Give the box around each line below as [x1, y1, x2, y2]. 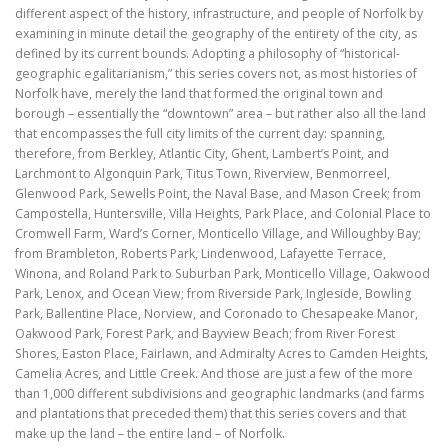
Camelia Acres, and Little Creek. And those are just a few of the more [15, 365, 413, 383]
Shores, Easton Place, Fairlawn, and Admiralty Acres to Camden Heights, [15, 345, 428, 363]
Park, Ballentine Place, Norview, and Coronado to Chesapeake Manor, [15, 305, 418, 323]
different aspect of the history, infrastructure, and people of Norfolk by [15, 5, 423, 23]
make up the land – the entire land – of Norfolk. [15, 425, 285, 443]
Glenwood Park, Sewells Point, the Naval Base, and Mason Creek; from [15, 185, 421, 203]
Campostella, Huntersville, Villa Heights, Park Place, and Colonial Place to [15, 205, 431, 223]
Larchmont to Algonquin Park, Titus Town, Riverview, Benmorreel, [15, 165, 390, 183]
